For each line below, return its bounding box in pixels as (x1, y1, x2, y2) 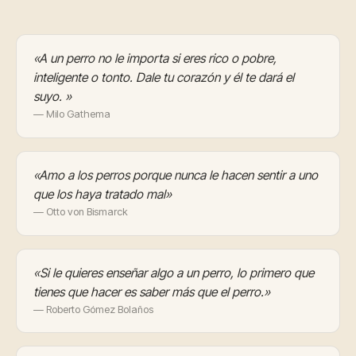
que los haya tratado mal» (33, 187, 172, 203)
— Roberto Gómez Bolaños (33, 303, 153, 315)
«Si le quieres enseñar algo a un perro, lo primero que (33, 265, 314, 281)
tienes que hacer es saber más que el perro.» (33, 284, 270, 300)
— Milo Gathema (33, 108, 110, 121)
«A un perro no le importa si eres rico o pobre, (33, 51, 277, 67)
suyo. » (33, 89, 72, 105)
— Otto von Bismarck (33, 206, 128, 219)
